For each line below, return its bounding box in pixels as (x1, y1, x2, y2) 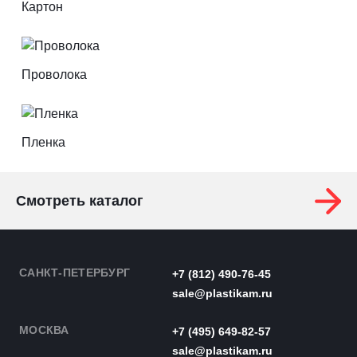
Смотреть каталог (16, 193, 143, 209)
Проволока (21, 68, 87, 81)
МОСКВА (19, 324, 69, 336)
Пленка (21, 135, 65, 149)
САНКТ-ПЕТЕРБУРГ (19, 266, 131, 279)
